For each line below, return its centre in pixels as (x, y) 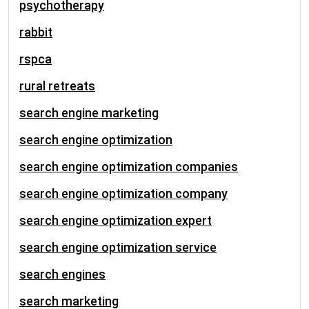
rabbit (36, 32)
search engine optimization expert (116, 220)
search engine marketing (89, 113)
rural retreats (57, 86)
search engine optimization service (118, 247)
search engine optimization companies (129, 167)
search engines (62, 274)
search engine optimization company (123, 193)
